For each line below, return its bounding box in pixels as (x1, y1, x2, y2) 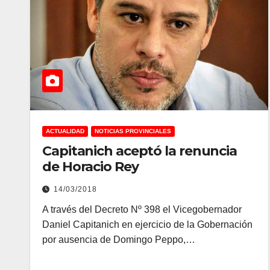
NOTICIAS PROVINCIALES (95, 128, 171, 134)
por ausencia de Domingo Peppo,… (42, 234, 195, 245)
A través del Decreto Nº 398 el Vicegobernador (42, 204, 242, 215)
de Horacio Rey (42, 159, 139, 175)
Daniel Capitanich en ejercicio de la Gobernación (42, 219, 253, 230)
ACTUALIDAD (46, 128, 84, 134)
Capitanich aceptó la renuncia (42, 143, 237, 159)
